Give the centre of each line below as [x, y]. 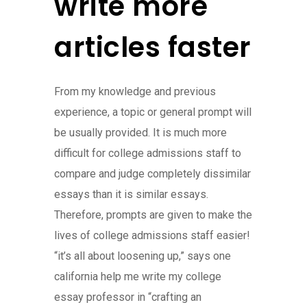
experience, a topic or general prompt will [153, 112]
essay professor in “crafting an [128, 297]
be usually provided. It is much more [140, 132]
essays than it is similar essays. [131, 194]
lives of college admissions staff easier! [152, 235]
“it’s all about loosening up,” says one [143, 256]
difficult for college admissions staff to [148, 153]
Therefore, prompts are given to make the [153, 214]
